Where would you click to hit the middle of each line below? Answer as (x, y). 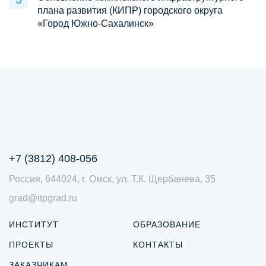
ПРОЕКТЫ (31, 245)
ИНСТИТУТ (34, 224)
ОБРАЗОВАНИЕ (167, 224)
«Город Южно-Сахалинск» (96, 23)
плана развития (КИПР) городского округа (130, 10)
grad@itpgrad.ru (43, 198)
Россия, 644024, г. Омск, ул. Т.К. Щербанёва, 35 (112, 179)
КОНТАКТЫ (158, 245)
